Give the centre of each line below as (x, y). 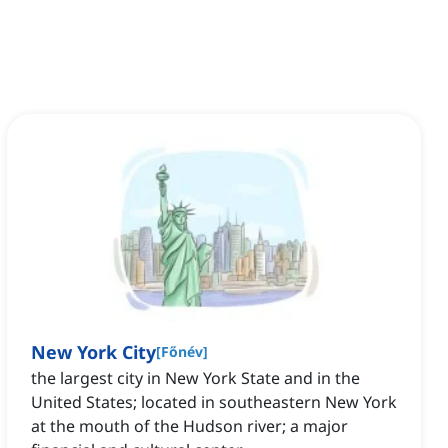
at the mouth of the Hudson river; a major (189, 426)
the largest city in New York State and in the (195, 378)
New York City (93, 352)
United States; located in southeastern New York (214, 402)
